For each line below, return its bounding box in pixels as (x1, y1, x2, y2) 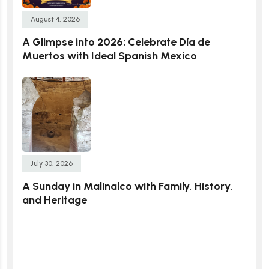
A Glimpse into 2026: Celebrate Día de (22, 35, 210, 49)
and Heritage (22, 193, 87, 207)
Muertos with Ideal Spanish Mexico (22, 49, 197, 62)
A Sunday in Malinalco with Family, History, (22, 179, 233, 193)
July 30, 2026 (31, 159, 73, 168)
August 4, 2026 (31, 14, 80, 23)
